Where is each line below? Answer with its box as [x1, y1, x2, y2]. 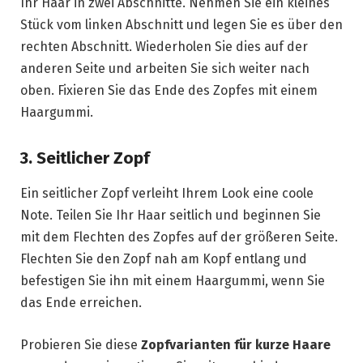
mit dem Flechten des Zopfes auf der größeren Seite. [20, 228, 338, 245]
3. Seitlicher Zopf [20, 147, 150, 168]
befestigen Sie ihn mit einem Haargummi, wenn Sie [20, 272, 325, 288]
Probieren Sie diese [20, 336, 141, 352]
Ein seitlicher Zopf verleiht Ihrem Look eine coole [20, 185, 314, 201]
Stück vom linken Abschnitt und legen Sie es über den [20, 16, 343, 32]
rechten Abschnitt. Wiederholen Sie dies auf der [20, 38, 308, 54]
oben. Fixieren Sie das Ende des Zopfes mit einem [20, 82, 318, 98]
